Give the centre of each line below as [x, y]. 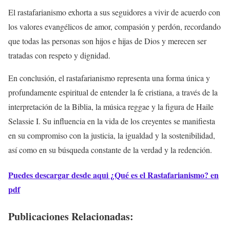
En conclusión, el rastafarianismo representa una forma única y [109, 78]
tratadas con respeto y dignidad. [59, 55]
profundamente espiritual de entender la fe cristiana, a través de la [113, 92]
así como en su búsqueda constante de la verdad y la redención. [110, 149]
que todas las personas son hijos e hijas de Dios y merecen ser [107, 41]
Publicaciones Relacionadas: [71, 217]
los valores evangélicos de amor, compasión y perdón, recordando [114, 26]
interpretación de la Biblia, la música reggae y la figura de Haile [111, 106]
